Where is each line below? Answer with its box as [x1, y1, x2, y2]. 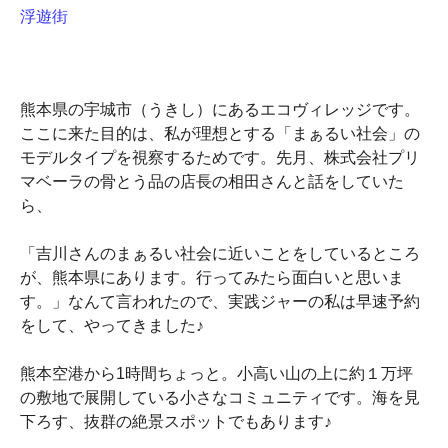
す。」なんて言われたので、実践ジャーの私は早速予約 [20, 293, 420, 310]
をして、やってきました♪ [20, 317, 204, 334]
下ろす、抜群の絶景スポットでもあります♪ [20, 413, 332, 430]
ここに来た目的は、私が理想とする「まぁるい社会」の [20, 125, 420, 142]
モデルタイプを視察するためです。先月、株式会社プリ [20, 149, 420, 166]
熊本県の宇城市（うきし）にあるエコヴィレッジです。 [20, 101, 420, 118]
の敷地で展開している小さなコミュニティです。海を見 [20, 389, 420, 406]
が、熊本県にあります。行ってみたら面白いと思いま [20, 269, 404, 286]
